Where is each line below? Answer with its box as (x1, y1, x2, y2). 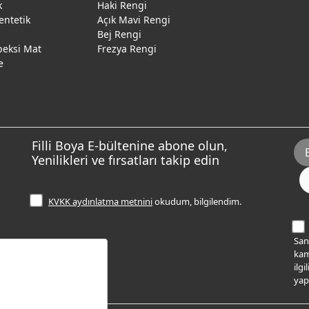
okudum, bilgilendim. (152, 195, 241, 208)
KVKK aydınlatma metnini (48, 195, 152, 208)
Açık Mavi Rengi (97, 13, 170, 26)
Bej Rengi (97, 28, 141, 41)
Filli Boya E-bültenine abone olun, (32, 137, 228, 154)
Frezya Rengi (97, 42, 157, 55)
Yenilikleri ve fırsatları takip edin (32, 152, 219, 168)
